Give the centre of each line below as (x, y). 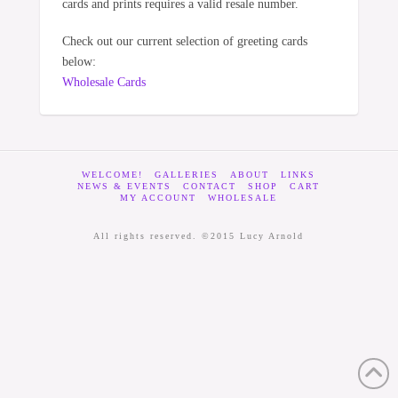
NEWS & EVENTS (125, 186)
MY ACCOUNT (159, 197)
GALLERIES (187, 174)
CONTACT (210, 186)
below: (79, 61)
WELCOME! (113, 174)
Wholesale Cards (103, 82)
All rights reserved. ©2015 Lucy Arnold (199, 235)
